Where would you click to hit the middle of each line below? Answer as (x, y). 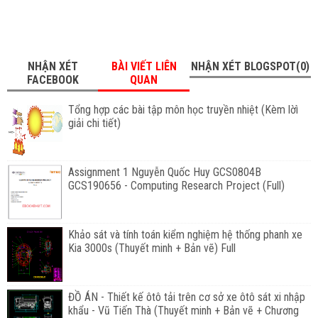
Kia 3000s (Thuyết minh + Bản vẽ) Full (152, 248)
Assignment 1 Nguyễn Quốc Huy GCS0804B (164, 172)
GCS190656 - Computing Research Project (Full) (176, 185)
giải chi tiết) (94, 123)
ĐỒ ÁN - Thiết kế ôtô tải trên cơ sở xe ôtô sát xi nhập (186, 297)
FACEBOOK (53, 79)
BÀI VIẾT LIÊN (144, 66)
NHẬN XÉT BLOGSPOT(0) (250, 66)
